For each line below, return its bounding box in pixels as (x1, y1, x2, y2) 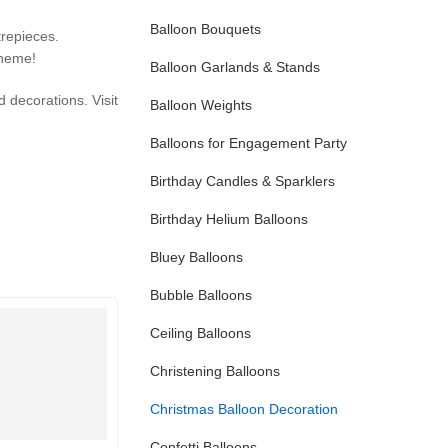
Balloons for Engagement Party (150, 135, 347, 151)
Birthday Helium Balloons (150, 211, 308, 227)
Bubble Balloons (150, 287, 252, 303)
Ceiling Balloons (150, 325, 251, 341)
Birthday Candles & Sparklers (150, 173, 335, 189)
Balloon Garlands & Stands (150, 59, 320, 75)
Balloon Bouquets (150, 21, 261, 37)
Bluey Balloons (150, 249, 243, 265)
